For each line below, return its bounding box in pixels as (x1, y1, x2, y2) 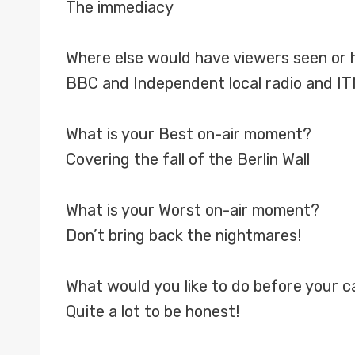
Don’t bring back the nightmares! (66, 226, 301, 245)
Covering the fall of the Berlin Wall (66, 150, 310, 169)
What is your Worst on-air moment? (66, 200, 319, 219)
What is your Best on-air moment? (66, 124, 311, 143)
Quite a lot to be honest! (66, 302, 239, 321)
